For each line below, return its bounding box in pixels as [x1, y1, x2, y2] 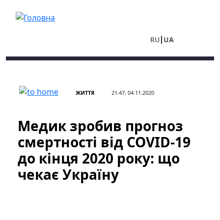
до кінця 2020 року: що [18, 149, 180, 167]
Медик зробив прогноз [18, 116, 183, 135]
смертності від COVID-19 [18, 133, 191, 151]
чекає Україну [18, 165, 119, 184]
